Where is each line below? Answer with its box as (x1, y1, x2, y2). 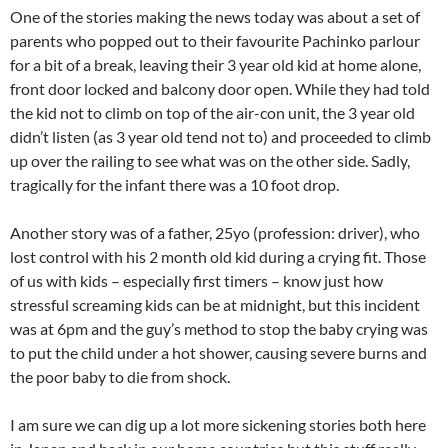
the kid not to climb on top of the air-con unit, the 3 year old (10, 103, 415, 122)
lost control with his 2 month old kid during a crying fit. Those (10, 247, 426, 266)
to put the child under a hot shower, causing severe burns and (10, 343, 427, 362)
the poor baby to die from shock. (10, 367, 230, 386)
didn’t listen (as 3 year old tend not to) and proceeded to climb (10, 127, 431, 146)
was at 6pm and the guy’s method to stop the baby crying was (10, 319, 428, 338)
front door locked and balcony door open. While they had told (10, 79, 430, 98)
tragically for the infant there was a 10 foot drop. (10, 175, 339, 194)
